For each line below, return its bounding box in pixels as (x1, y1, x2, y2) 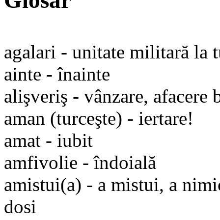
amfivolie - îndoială (4, 151, 156, 173)
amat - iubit (4, 129, 93, 151)
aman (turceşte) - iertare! (4, 107, 193, 129)
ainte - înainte (4, 63, 110, 84)
